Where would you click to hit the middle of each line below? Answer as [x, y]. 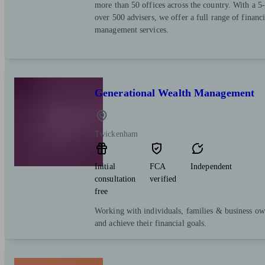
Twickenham [116, 134]
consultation [115, 179]
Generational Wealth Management [174, 93]
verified [163, 179]
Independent [211, 166]
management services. [132, 30]
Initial [105, 166]
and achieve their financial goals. [151, 223]
